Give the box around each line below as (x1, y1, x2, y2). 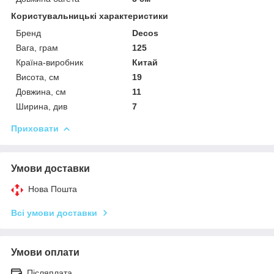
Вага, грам (16, 43, 58, 53)
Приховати (11, 124, 59, 134)
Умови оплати (11, 247, 80, 258)
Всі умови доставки (11, 208, 97, 218)
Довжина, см (16, 87, 66, 97)
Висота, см (16, 72, 59, 83)
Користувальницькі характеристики (11, 11, 168, 21)
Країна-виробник (16, 57, 83, 68)
